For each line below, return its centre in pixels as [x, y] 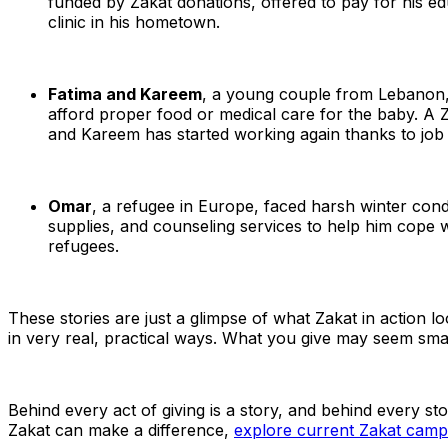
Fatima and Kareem [125, 93]
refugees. [83, 245]
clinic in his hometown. [134, 21]
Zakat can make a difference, [121, 429]
